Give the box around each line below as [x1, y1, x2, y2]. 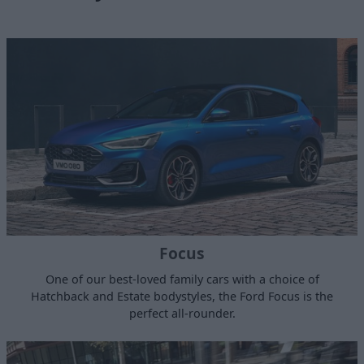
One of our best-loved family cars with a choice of [45, 271, 319, 287]
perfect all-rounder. [128, 305, 236, 321]
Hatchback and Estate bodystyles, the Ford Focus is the [31, 288, 333, 304]
